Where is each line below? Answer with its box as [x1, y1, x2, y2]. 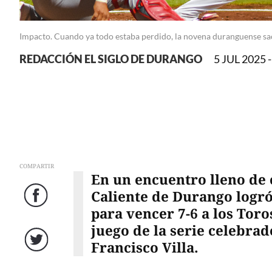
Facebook [25, 203, 49, 211]
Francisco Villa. [90, 237, 199, 257]
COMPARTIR [19, 161, 54, 170]
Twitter [29, 248, 47, 255]
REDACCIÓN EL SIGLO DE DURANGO [19, 52, 202, 66]
